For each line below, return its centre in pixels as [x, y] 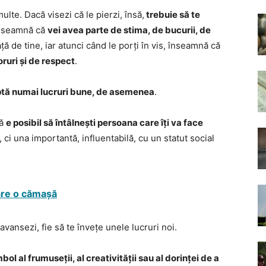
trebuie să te [172, 15]
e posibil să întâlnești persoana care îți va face [104, 123]
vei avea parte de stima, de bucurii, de [129, 30]
